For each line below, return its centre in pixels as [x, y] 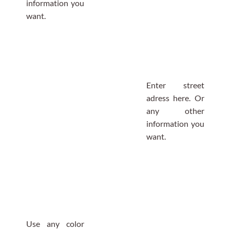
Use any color [55, 224]
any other [175, 111]
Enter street [175, 85]
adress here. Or [175, 98]
